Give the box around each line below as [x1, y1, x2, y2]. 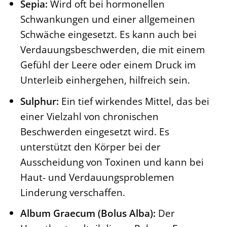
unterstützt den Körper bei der [20, 139, 161, 154]
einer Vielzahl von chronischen [20, 109, 159, 123]
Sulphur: [20, 94, 59, 108]
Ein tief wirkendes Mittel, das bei [58, 94, 209, 108]
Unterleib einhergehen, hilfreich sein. [20, 73, 190, 87]
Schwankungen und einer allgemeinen [20, 12, 195, 26]
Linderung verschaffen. [20, 185, 125, 199]
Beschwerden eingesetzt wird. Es [20, 124, 169, 138]
